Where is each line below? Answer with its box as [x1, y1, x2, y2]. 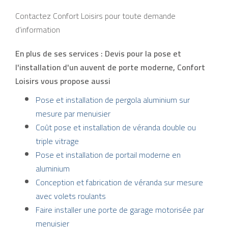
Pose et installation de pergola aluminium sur [36, 92, 190, 108]
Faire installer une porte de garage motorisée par [36, 202, 204, 218]
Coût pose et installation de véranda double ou [36, 120, 196, 135]
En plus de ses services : [15, 46, 105, 62]
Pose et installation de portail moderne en [36, 147, 181, 163]
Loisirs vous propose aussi [15, 73, 110, 89]
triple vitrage [36, 133, 79, 149]
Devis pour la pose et [105, 46, 181, 62]
